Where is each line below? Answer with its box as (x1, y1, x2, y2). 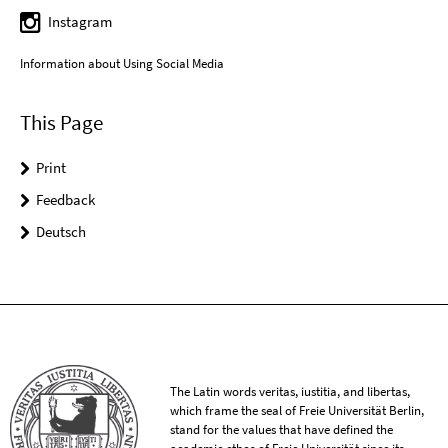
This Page (20, 108, 103, 136)
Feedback (36, 189, 95, 209)
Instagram (48, 11, 112, 31)
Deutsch (36, 221, 86, 241)
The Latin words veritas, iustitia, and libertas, (170, 382, 411, 400)
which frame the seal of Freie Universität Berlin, (170, 401, 425, 419)
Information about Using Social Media (20, 54, 224, 72)
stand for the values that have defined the (170, 420, 394, 438)
